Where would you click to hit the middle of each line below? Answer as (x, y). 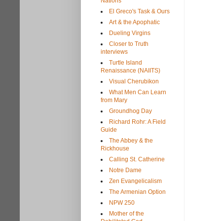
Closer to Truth (129, 44)
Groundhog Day (130, 111)
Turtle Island (126, 62)
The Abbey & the (131, 140)
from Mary (114, 100)
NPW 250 (122, 203)
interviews (114, 52)
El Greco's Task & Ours (139, 11)
